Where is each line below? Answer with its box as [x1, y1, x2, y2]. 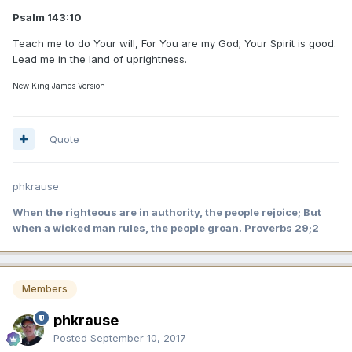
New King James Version [13, 80, 105, 90]
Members [22, 282, 68, 295]
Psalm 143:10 [13, 10, 82, 24]
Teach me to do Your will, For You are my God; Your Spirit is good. [13, 36, 336, 49]
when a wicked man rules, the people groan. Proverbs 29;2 [13, 221, 319, 234]
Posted [53, 331, 90, 344]
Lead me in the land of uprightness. [13, 52, 187, 65]
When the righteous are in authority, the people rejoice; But [13, 205, 321, 218]
